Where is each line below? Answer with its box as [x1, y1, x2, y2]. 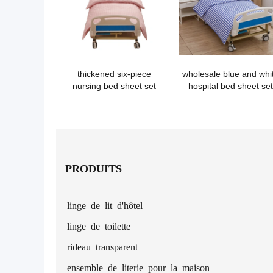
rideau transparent [67, 241, 138, 251]
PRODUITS [65, 162, 122, 173]
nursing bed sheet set [73, 81, 156, 91]
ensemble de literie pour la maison [67, 262, 210, 272]
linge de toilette [67, 221, 130, 230]
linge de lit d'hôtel [67, 200, 143, 210]
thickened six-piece [77, 69, 151, 79]
